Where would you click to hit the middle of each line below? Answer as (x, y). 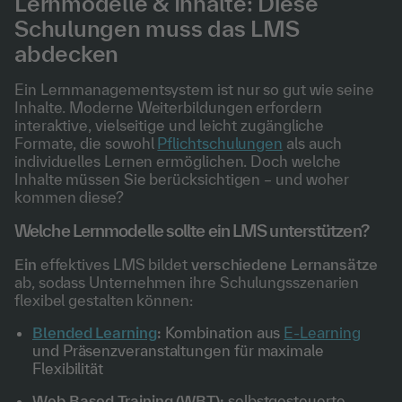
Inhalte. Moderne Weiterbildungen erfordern (168, 107)
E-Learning (322, 332)
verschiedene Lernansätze (284, 264)
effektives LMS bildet (115, 264)
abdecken (67, 53)
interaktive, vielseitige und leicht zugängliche (170, 125)
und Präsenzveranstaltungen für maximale (178, 350)
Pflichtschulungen (220, 143)
